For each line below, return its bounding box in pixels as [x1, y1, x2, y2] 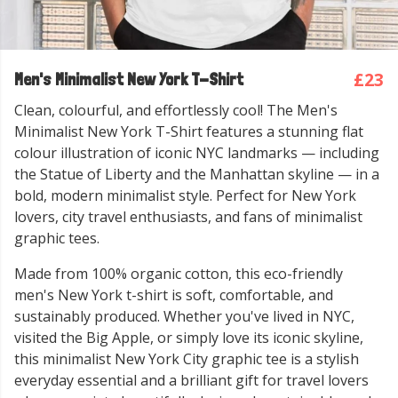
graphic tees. [14, 228, 99, 248]
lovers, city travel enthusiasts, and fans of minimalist [14, 207, 362, 227]
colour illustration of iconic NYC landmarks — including [14, 143, 379, 163]
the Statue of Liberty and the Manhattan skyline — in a [14, 164, 379, 184]
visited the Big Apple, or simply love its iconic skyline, [14, 328, 363, 347]
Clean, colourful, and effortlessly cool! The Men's [14, 100, 338, 120]
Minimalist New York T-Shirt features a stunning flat [14, 122, 363, 141]
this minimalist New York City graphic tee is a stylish [14, 349, 359, 369]
